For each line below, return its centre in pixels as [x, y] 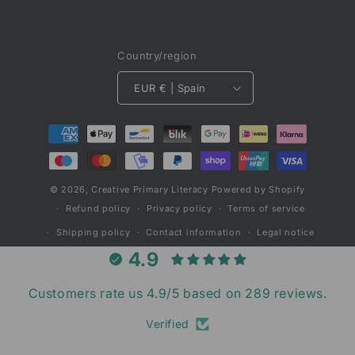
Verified [168, 324]
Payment [53, 127]
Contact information [194, 233]
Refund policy [99, 209]
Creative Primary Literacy [150, 190]
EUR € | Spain [182, 88]
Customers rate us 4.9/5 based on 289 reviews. [177, 294]
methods [53, 148]
